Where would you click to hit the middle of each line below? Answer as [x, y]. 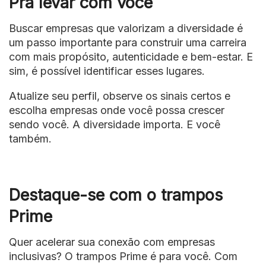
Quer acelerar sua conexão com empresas [112, 242]
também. [30, 139]
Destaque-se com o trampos [116, 195]
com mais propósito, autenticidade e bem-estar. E [131, 57]
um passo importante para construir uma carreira [128, 43]
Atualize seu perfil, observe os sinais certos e [120, 96]
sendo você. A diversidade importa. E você [115, 125]
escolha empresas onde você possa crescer [117, 110]
